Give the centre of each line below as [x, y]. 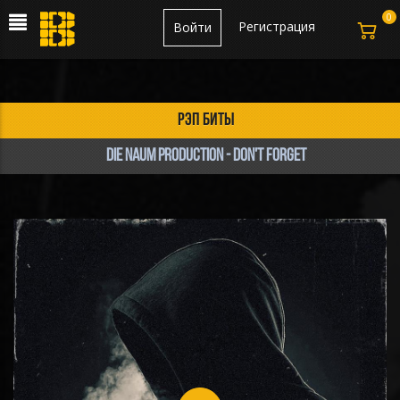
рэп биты [206, 121]
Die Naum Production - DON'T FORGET [206, 156]
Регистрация [277, 26]
